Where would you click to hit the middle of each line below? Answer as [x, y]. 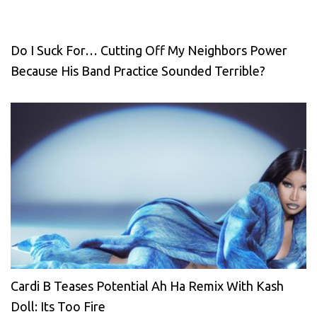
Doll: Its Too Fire [58, 306]
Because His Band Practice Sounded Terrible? [138, 70]
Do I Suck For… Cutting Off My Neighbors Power [149, 50]
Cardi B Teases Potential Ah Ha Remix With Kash [147, 286]
